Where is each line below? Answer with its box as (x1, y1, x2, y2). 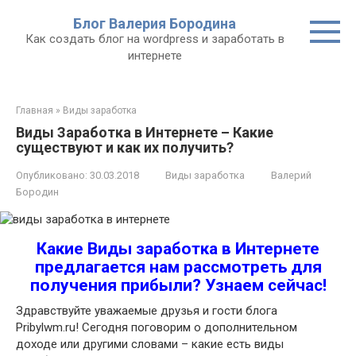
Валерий (271, 169, 311, 181)
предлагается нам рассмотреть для (34, 257, 322, 277)
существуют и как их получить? (16, 139, 234, 156)
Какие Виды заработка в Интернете (37, 239, 319, 258)
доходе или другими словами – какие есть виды (16, 337, 284, 351)
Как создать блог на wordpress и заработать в (25, 32, 284, 46)
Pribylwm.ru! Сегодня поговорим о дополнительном (16, 320, 297, 335)
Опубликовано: (16, 169, 87, 181)
